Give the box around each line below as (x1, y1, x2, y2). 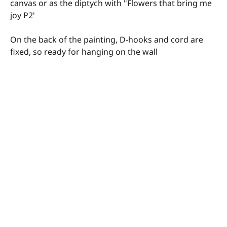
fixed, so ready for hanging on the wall (10, 46, 158, 58)
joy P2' (10, 10, 35, 21)
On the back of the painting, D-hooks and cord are (10, 34, 203, 46)
